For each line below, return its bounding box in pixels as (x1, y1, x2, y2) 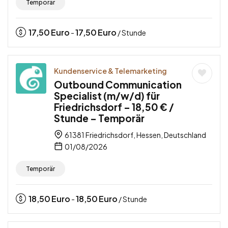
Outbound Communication (54, 78, 182, 91)
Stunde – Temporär (54, 112, 145, 125)
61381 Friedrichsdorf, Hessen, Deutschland (64, 130, 206, 140)
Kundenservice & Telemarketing (54, 66, 167, 76)
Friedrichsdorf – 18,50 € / (54, 101, 174, 113)
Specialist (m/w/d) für (54, 90, 160, 102)
